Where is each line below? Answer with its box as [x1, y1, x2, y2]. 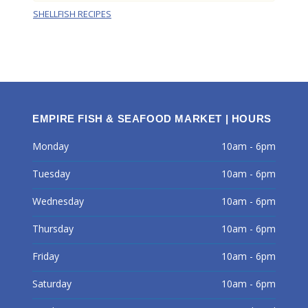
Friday [32, 250, 60, 263]
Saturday [32, 277, 72, 291]
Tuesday [32, 167, 71, 181]
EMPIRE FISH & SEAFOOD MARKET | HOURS [32, 113, 272, 125]
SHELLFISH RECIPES [33, 8, 111, 21]
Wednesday [32, 195, 85, 208]
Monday [32, 140, 69, 153]
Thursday [32, 222, 74, 236]
